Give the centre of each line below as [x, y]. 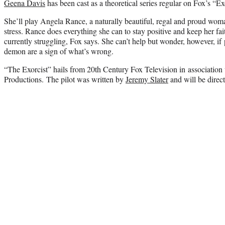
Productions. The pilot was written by [65, 79]
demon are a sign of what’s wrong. [59, 51]
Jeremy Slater [147, 79]
